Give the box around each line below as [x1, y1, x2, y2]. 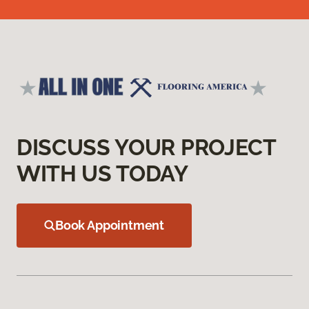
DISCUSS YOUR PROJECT [17, 134, 276, 161]
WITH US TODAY [17, 161, 188, 187]
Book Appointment [55, 218, 165, 233]
